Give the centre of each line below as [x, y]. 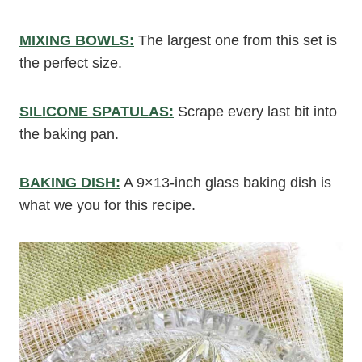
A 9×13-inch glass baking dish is [226, 183]
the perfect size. [71, 63]
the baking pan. [69, 134]
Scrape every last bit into [255, 112]
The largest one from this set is [236, 40]
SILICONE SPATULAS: [97, 112]
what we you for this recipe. [107, 205]
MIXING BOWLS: [77, 40]
